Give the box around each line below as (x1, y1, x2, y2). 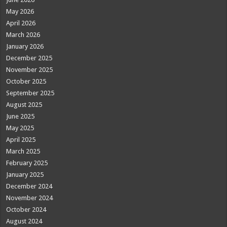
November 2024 (6, 194, 53, 202)
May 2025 (6, 124, 34, 132)
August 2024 (6, 217, 43, 225)
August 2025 (6, 100, 43, 108)
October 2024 (6, 205, 47, 213)
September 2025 (6, 89, 55, 97)
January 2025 (6, 170, 44, 178)
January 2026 (6, 42, 44, 50)
